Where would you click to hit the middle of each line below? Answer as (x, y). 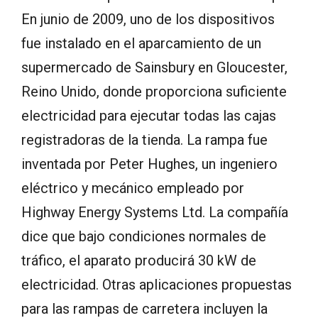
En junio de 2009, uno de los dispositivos (148, 19)
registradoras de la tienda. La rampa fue (144, 139)
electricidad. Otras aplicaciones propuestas (157, 284)
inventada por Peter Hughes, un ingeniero (149, 164)
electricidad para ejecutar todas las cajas (149, 115)
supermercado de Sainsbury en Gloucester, (154, 67)
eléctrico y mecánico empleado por (133, 188)
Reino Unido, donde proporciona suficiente (154, 91)
